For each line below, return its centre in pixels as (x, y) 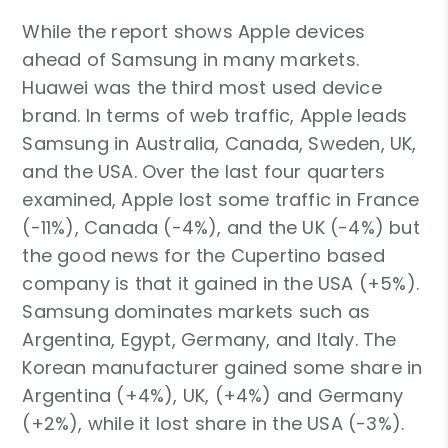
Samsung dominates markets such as (196, 311)
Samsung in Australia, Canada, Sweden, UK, (219, 143)
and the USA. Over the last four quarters (204, 171)
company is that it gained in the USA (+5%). (221, 283)
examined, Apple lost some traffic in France (221, 199)
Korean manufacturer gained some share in (222, 367)
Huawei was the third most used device (202, 87)
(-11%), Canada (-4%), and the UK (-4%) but (221, 227)
